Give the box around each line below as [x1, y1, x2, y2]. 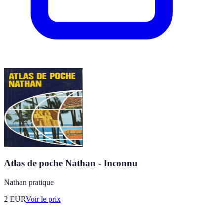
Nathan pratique [4, 178, 54, 187]
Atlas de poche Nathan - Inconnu [4, 158, 138, 169]
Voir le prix [26, 195, 61, 204]
